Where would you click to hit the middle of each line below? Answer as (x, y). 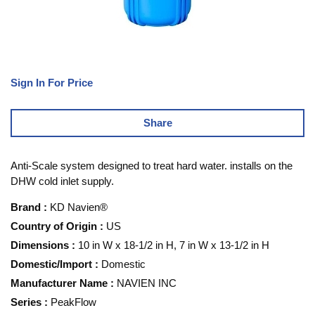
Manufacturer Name (59, 283)
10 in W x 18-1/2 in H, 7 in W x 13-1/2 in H (174, 245)
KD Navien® (79, 207)
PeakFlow (73, 302)
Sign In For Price (52, 82)
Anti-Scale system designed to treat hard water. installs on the (152, 165)
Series (26, 302)
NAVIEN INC (147, 283)
